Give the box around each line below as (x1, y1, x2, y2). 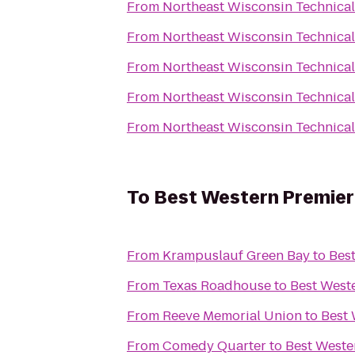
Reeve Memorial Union (162, 307, 302, 325)
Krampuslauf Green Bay (162, 246, 310, 265)
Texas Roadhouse (162, 277, 271, 295)
